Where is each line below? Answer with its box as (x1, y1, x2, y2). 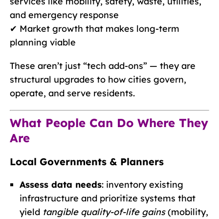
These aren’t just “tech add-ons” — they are (10, 60, 196, 71)
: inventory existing (102, 178, 183, 190)
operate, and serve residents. (10, 87, 135, 99)
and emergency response (10, 9, 119, 21)
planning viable (10, 36, 76, 48)
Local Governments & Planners (10, 155, 164, 168)
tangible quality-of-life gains (43, 206, 165, 218)
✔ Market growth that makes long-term (10, 22, 179, 34)
